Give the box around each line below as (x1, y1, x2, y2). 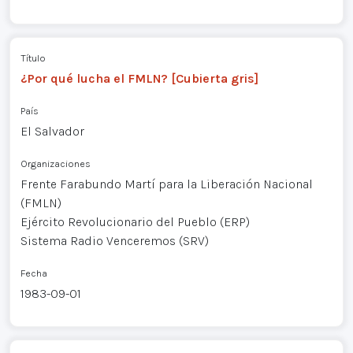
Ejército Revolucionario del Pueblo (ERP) (20, 214, 250, 230)
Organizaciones (20, 158, 91, 170)
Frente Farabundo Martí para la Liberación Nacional (20, 176, 313, 192)
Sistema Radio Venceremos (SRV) (20, 233, 209, 249)
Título (20, 52, 46, 65)
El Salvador (20, 124, 84, 139)
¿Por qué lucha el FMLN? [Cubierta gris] (20, 71, 258, 87)
